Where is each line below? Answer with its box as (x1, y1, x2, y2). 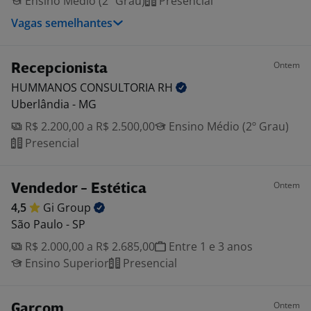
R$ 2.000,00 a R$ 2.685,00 (22, 239, 155, 254)
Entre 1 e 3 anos (166, 239, 253, 254)
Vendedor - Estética (11, 182, 146, 196)
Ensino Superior (22, 255, 109, 271)
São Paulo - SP (11, 217, 85, 232)
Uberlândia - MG (11, 96, 96, 112)
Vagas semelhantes (11, 15, 112, 31)
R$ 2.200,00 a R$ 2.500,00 (22, 119, 155, 134)
